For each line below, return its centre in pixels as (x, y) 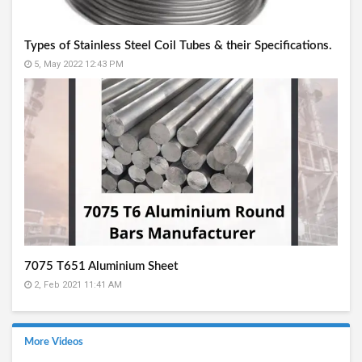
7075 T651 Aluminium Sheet (101, 266)
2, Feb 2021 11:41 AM (77, 284)
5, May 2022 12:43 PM (78, 64)
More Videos (54, 342)
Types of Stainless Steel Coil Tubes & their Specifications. (178, 45)
